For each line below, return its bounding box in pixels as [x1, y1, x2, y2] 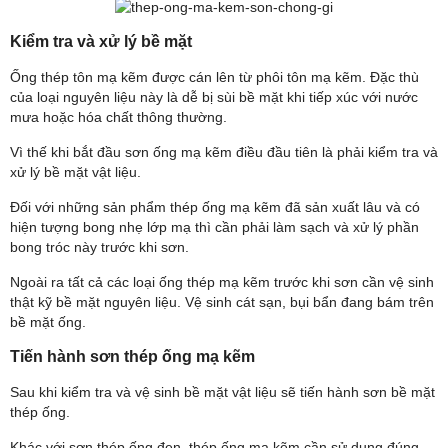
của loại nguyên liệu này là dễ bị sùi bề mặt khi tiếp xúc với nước [10, 88, 418, 105]
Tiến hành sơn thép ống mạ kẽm [10, 347, 255, 365]
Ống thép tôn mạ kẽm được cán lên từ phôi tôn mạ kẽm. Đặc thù [10, 68, 419, 85]
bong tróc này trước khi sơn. [10, 238, 189, 255]
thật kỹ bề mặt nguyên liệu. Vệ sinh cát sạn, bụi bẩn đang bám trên [10, 293, 434, 310]
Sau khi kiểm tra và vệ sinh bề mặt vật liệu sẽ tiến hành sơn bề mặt [10, 383, 435, 400]
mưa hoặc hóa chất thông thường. [10, 108, 231, 125]
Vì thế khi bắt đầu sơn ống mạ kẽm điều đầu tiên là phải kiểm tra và [10, 143, 438, 160]
